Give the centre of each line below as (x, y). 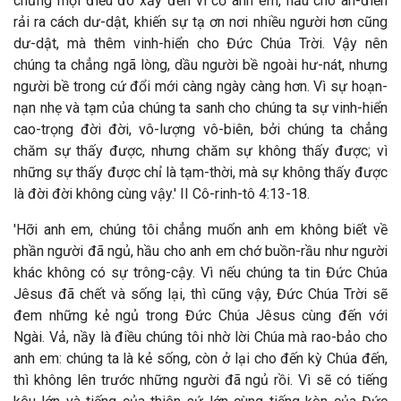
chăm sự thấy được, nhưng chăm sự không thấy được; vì (200, 151)
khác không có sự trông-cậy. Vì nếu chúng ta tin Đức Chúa (200, 273)
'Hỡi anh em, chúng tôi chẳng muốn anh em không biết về (200, 230)
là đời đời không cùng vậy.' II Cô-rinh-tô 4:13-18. (162, 194)
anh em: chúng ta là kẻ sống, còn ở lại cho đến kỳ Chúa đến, (200, 358)
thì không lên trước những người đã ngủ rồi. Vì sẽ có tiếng (200, 380)
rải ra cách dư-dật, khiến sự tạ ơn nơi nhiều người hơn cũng (200, 22)
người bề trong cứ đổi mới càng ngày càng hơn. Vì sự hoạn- (200, 86)
